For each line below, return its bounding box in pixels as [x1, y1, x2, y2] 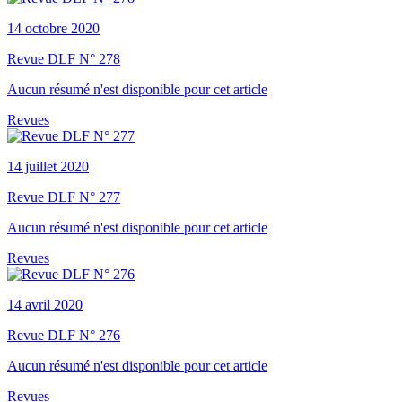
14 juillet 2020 [7, 158, 89, 174]
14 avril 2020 [7, 296, 83, 312]
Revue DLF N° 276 [7, 327, 120, 343]
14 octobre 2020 [7, 20, 100, 36]
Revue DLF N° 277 [7, 188, 120, 205]
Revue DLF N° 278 [7, 50, 120, 66]
